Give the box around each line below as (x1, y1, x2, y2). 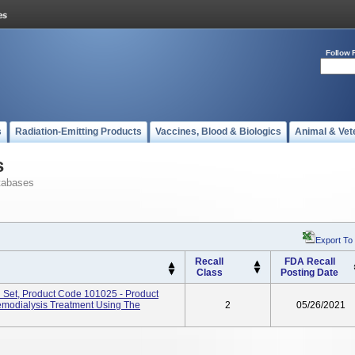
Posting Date (281, 267, 338, 278)
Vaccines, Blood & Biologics (155, 126, 281, 137)
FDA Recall (284, 256, 335, 267)
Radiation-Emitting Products (15, 126, 142, 137)
